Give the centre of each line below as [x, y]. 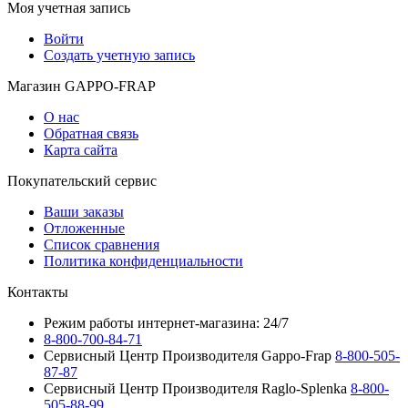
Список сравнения [102, 244]
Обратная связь [91, 133]
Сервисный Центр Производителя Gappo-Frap [189, 355]
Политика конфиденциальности [143, 260]
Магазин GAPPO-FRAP [82, 86]
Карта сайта [81, 149]
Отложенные [84, 228]
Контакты [38, 291]
